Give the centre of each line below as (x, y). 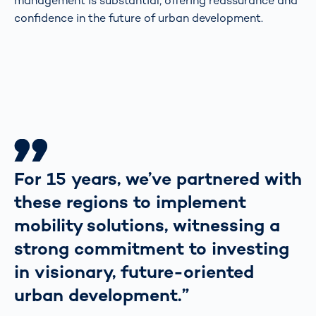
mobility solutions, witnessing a (147, 225)
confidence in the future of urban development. (139, 18)
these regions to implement (130, 201)
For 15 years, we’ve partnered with (158, 178)
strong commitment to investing (152, 248)
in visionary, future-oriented (134, 271)
